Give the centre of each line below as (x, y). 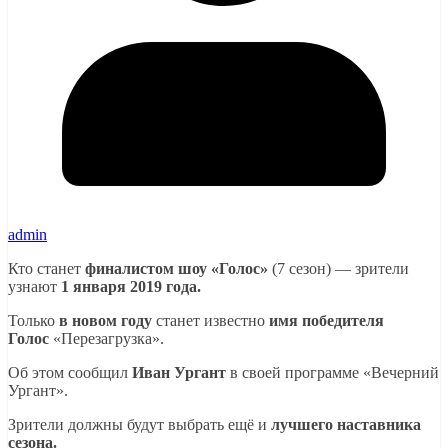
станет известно (210, 320)
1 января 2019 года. (131, 286)
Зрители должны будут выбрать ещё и (139, 424)
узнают (34, 286)
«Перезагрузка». (106, 338)
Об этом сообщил (70, 372)
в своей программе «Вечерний (332, 372)
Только (33, 320)
